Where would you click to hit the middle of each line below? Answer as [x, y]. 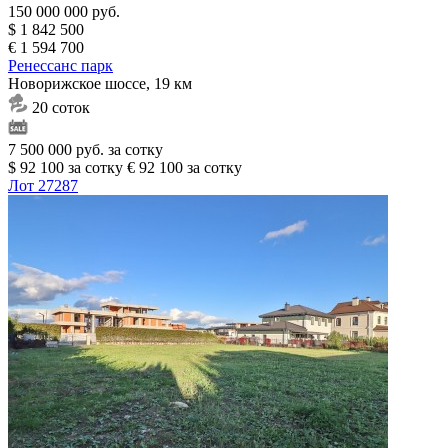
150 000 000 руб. [64, 12]
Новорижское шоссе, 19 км [100, 84]
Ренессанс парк [60, 66]
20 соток [61, 108]
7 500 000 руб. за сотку [85, 150]
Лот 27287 [43, 186]
